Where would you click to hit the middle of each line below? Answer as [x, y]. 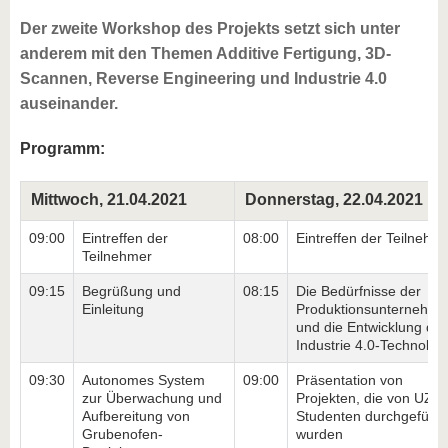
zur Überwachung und [152, 398]
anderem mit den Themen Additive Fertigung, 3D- [205, 54]
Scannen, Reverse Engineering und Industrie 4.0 [203, 79]
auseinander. [69, 104]
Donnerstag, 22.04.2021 [334, 200]
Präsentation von [349, 380]
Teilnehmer [117, 256]
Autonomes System [143, 380]
